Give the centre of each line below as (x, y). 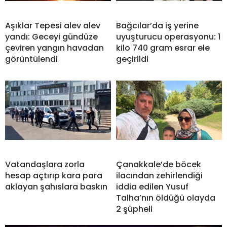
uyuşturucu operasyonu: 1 (168, 36)
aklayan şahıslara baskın (56, 186)
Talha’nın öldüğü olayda (166, 198)
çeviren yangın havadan (54, 48)
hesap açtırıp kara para (54, 175)
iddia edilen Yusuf (152, 186)
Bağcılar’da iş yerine (157, 25)
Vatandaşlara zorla (45, 164)
